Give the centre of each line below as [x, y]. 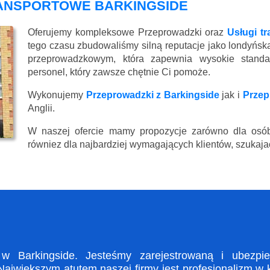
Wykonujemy [57, 95]
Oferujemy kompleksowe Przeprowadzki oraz [128, 32]
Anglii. [41, 108]
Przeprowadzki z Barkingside [152, 95]
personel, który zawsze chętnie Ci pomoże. [119, 72]
